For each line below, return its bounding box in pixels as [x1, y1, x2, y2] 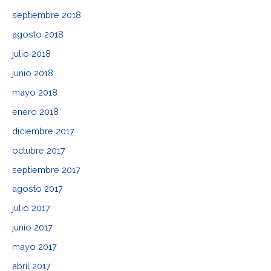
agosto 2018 [12, 28, 64, 39]
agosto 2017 [12, 183, 63, 194]
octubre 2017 [12, 145, 65, 155]
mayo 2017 [12, 241, 57, 252]
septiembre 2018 [12, 10, 81, 21]
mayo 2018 [12, 87, 57, 97]
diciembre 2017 [12, 125, 74, 136]
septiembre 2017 [12, 164, 80, 175]
